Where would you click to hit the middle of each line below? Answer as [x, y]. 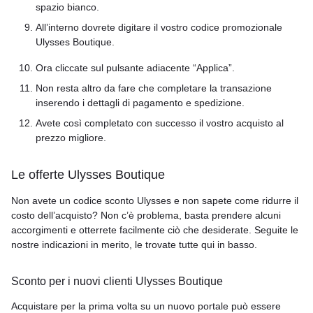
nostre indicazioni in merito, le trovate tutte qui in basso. [134, 245]
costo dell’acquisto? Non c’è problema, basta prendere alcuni [146, 215]
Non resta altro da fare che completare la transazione [154, 88]
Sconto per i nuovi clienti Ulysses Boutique [117, 281]
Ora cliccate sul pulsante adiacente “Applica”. [135, 68]
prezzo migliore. [71, 138]
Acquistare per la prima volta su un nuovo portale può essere [146, 306]
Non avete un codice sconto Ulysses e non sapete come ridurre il [155, 201]
